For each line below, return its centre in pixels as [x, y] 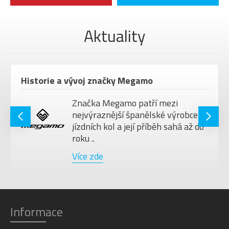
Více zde [88, 156]
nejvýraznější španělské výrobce [135, 115]
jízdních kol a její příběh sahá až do [138, 127]
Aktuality [114, 36]
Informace [37, 212]
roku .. [83, 139]
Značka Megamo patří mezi [125, 103]
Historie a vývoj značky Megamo [87, 81]
